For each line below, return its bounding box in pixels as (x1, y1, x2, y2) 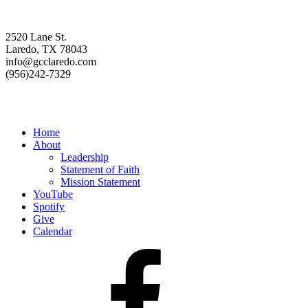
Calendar (33, 225, 72, 237)
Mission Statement (60, 175, 140, 188)
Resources (5, 94, 77, 113)
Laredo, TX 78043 (5, 43, 87, 56)
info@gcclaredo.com (5, 56, 96, 68)
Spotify (33, 200, 65, 212)
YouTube (33, 188, 73, 200)
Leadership (60, 151, 109, 163)
